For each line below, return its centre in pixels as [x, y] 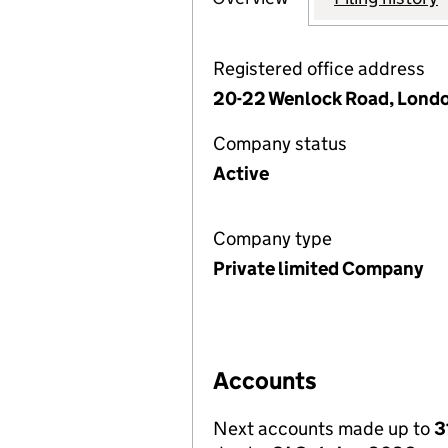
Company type [272, 238]
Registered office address [319, 68]
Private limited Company [318, 268]
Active [241, 173]
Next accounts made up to [323, 428]
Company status [280, 143]
